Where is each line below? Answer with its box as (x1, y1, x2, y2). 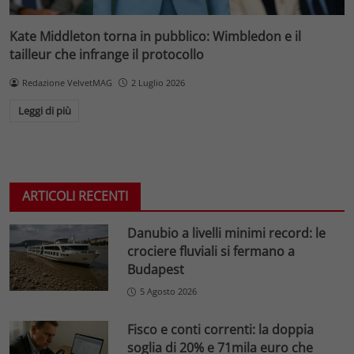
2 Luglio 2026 (130, 76, 185, 88)
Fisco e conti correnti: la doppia (127, 320, 314, 338)
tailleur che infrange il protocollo (9, 45, 204, 63)
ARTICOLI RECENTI (22, 187, 128, 205)
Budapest (127, 261, 185, 279)
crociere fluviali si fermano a (127, 243, 296, 261)
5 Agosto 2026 (140, 285, 198, 298)
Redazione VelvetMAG (21, 76, 112, 88)
